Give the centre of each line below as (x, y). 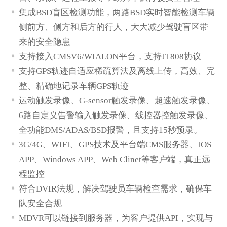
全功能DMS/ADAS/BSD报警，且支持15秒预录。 (111, 130)
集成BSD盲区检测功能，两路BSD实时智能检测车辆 (117, 12)
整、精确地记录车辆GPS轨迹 (74, 86)
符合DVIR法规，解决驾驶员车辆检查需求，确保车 (116, 188)
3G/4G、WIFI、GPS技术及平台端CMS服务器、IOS (115, 144)
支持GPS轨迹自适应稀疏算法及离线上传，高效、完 (117, 71)
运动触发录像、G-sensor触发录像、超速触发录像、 (117, 100)
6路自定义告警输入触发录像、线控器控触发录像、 (116, 115)
